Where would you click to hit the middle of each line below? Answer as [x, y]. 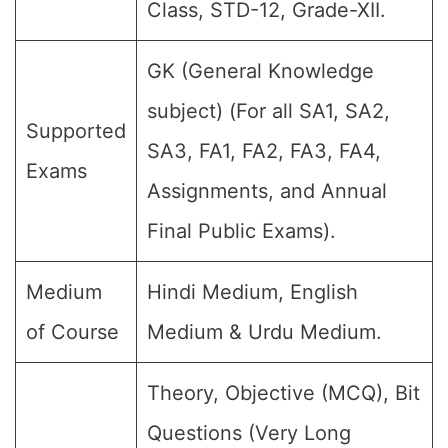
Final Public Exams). [241, 231]
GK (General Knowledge [260, 71]
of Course [72, 332]
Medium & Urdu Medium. [264, 332]
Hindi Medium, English [252, 292]
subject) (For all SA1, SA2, [268, 111]
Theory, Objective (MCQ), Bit [283, 393]
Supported [76, 131]
